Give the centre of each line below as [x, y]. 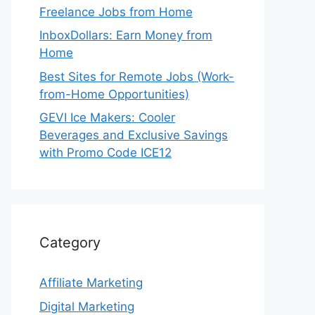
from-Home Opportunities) [114, 94]
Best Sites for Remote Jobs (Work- [137, 76]
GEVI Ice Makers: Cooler [107, 117]
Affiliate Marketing [91, 283]
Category [70, 243]
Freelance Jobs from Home [116, 12]
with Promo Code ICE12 [105, 153]
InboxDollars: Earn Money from [126, 35]
